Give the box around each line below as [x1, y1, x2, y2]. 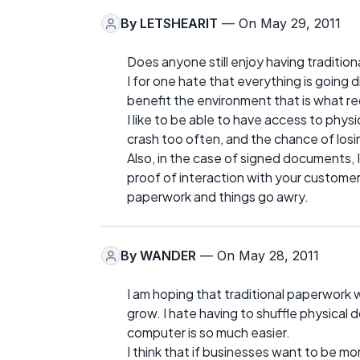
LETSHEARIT [140, 15, 218, 32]
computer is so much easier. [127, 324, 290, 342]
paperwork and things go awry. [127, 188, 309, 206]
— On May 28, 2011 [196, 247, 319, 264]
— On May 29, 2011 [218, 15, 341, 32]
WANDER [140, 247, 196, 264]
